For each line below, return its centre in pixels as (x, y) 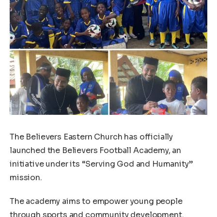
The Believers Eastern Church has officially (92, 137)
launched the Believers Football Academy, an (96, 150)
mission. (26, 177)
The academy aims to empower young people (96, 201)
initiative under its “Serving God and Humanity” (101, 164)
